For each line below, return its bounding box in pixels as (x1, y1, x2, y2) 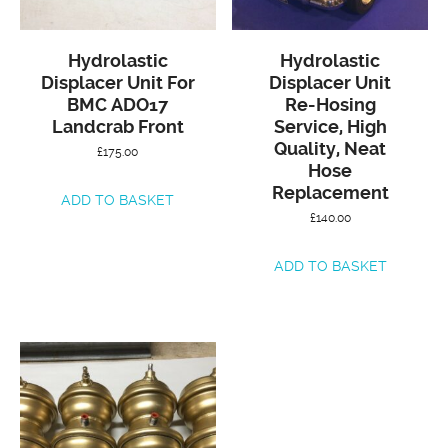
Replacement (271, 182, 389, 204)
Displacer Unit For (40, 72, 195, 94)
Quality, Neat (274, 138, 387, 160)
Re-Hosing (284, 94, 376, 116)
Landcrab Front (51, 116, 184, 138)
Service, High (273, 116, 387, 138)
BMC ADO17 (67, 94, 169, 116)
